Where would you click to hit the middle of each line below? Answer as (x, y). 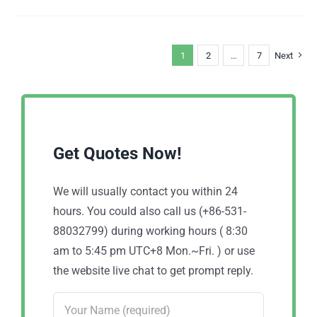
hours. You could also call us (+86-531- (150, 212)
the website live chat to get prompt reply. (153, 271)
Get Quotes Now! (117, 154)
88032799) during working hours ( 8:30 (150, 231)
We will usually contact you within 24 (145, 192)
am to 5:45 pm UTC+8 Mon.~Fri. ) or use (154, 251)
